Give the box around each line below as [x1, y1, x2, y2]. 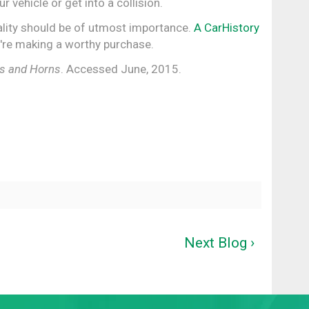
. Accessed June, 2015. [61, 62, 181, 77]
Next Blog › [183, 235, 255, 252]
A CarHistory [194, 21, 259, 35]
